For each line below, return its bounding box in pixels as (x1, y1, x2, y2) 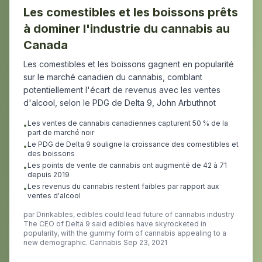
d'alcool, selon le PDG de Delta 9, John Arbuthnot (23, 98, 216, 108)
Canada (23, 38, 68, 52)
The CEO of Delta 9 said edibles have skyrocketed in (23, 219, 206, 228)
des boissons (27, 149, 75, 158)
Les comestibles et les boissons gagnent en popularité (23, 59, 234, 69)
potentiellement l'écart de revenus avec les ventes (23, 85, 220, 95)
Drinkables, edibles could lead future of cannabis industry (36, 210, 235, 219)
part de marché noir (27, 128, 94, 137)
